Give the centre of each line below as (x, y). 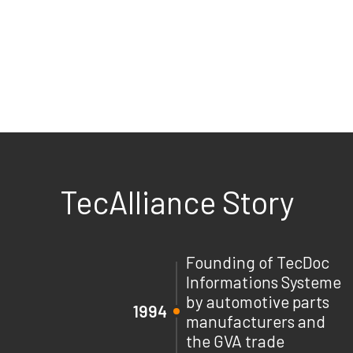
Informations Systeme (264, 281)
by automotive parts (258, 301)
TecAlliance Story (176, 201)
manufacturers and (256, 321)
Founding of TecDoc (258, 262)
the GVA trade (235, 340)
